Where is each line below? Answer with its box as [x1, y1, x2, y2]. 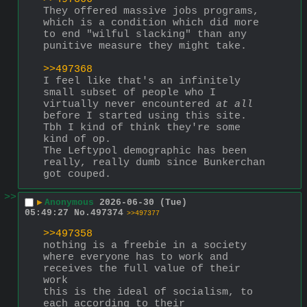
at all [216, 99, 253, 111]
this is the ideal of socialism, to [43, 286, 253, 299]
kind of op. [43, 134, 117, 146]
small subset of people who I [43, 87, 216, 99]
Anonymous [45, 197, 94, 208]
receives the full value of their [43, 263, 241, 275]
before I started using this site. [43, 110, 247, 123]
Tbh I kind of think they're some [43, 122, 241, 134]
